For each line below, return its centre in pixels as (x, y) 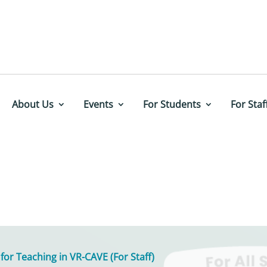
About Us (32, 105)
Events (98, 105)
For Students (172, 105)
